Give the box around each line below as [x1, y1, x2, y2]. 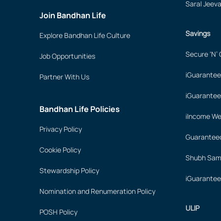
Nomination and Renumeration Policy [39, 186, 155, 196]
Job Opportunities [39, 51, 95, 61]
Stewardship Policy [39, 166, 99, 175]
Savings [185, 29, 210, 38]
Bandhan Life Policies [39, 104, 120, 114]
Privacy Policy [39, 124, 82, 134]
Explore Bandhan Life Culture [39, 31, 130, 40]
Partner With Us [39, 72, 89, 81]
